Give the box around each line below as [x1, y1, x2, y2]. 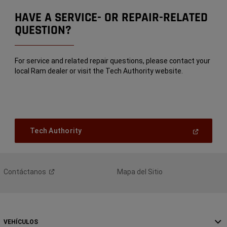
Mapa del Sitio [117, 168, 163, 176]
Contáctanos [4, 168, 47, 176]
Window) [81, 159, 111, 167]
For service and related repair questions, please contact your [15, 57, 211, 65]
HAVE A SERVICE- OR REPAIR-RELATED [15, 10, 208, 26]
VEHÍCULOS [4, 218, 39, 226]
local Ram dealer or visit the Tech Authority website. [15, 67, 183, 75]
